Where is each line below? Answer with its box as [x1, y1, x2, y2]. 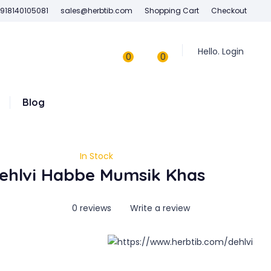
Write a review [128, 202, 191, 214]
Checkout [211, 5, 247, 16]
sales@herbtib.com [60, 5, 132, 16]
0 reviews [72, 202, 112, 214]
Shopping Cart [145, 5, 199, 16]
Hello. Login [198, 45, 244, 57]
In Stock [79, 150, 113, 162]
